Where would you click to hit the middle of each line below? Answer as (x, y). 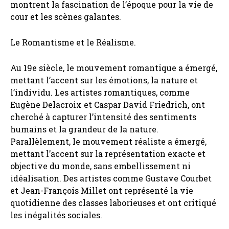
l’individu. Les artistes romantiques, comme (100, 93)
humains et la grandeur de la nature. (84, 129)
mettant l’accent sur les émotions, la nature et (104, 80)
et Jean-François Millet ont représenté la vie (102, 191)
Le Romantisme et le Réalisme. (73, 42)
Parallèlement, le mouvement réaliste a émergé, (108, 142)
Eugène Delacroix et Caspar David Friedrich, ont (108, 105)
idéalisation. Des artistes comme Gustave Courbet (111, 178)
